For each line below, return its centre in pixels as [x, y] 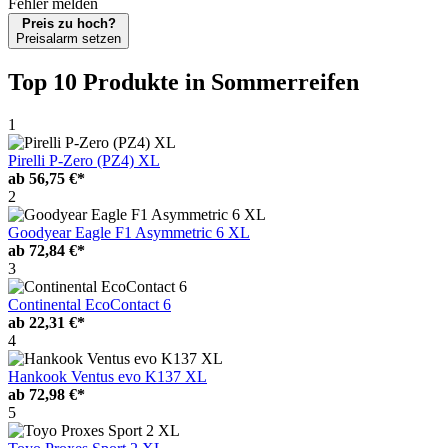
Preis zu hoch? [68, 23]
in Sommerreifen [272, 81]
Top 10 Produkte [96, 81]
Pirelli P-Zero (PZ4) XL [84, 160]
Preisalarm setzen [68, 38]
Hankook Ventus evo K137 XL [107, 376]
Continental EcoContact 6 [89, 304]
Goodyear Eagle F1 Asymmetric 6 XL [129, 232]
